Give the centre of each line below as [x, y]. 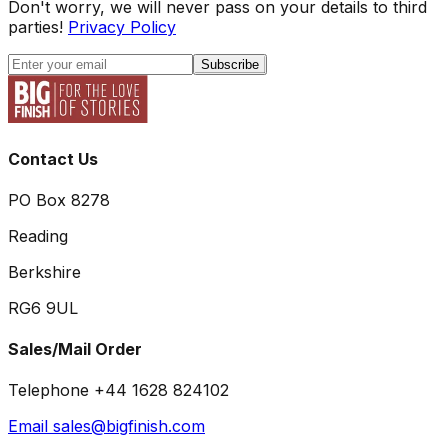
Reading [38, 235]
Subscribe [230, 65]
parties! [35, 27]
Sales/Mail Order [75, 349]
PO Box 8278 [59, 199]
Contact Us [53, 158]
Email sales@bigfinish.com [106, 426]
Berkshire [44, 271]
